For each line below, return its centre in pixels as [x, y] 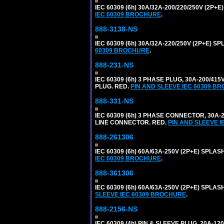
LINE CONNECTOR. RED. [131, 122]
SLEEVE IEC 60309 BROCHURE [140, 194]
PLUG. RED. [113, 86]
